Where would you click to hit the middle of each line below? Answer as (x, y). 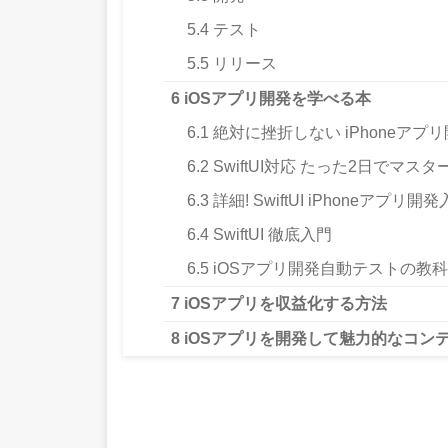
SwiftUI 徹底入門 (270, 234)
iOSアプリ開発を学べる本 (275, 98)
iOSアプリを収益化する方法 (283, 303)
